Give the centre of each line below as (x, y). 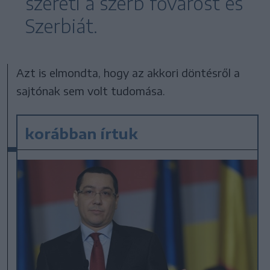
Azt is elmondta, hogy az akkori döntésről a (128, 72)
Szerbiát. (61, 26)
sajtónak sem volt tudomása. (91, 90)
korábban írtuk (82, 133)
